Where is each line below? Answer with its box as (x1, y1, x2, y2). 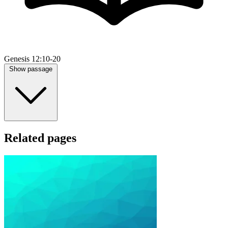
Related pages (4, 131, 76, 145)
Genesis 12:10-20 (4, 54, 61, 64)
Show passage (9, 65, 52, 73)
